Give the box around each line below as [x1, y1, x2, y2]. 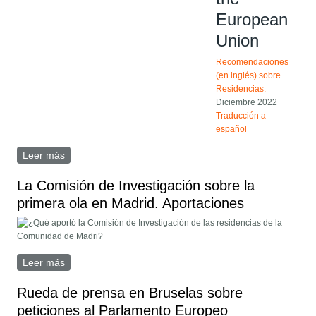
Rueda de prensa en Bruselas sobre [17, 285, 243, 301]
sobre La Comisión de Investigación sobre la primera [65, 257, 301, 269]
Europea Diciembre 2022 [65, 163, 177, 175]
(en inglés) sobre [216, 71, 281, 81]
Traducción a [216, 111, 267, 121]
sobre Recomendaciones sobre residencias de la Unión [65, 150, 312, 162]
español [216, 124, 248, 135]
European [216, 10, 288, 30]
